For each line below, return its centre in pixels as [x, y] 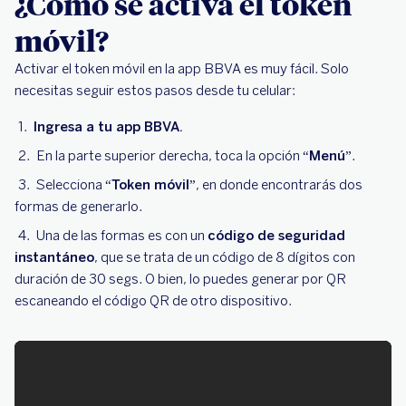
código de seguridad [276, 236]
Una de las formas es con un [122, 236]
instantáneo [54, 257]
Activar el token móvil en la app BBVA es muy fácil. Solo [182, 69]
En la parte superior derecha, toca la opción [169, 156]
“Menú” [327, 156]
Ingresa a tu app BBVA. [108, 127]
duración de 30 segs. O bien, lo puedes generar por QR [180, 279]
